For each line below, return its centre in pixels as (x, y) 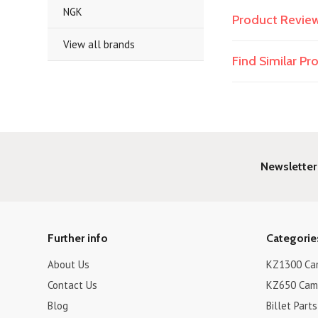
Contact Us (73, 285)
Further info (78, 238)
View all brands (99, 44)
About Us (69, 264)
